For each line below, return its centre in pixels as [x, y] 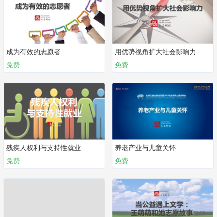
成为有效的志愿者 [33, 51]
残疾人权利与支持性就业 [44, 147]
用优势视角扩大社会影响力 [155, 51]
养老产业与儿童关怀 [145, 147]
